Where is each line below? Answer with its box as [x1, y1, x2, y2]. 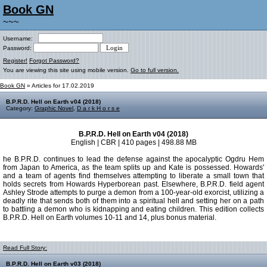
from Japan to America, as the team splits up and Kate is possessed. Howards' [3, 163, 264, 172]
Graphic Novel [35, 105, 73, 111]
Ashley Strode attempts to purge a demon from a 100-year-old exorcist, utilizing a [3, 188, 264, 197]
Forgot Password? [29, 57, 79, 64]
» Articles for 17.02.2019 [25, 82, 94, 89]
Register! [3, 57, 27, 64]
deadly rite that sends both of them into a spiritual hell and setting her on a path [3, 197, 264, 205]
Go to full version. [131, 67, 179, 73]
